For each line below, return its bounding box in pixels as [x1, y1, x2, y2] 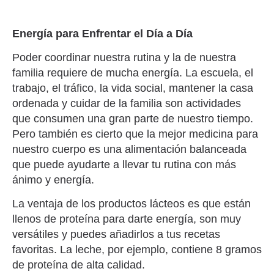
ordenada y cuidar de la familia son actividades [12, 97, 241, 109]
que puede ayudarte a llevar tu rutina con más [12, 158, 236, 171]
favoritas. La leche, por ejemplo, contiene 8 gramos [12, 243, 262, 256]
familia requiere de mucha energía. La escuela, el [12, 66, 253, 79]
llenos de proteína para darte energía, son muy [12, 213, 241, 226]
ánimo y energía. [12, 173, 97, 186]
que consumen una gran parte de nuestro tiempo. [12, 112, 253, 125]
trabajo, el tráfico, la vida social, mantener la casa [12, 81, 253, 94]
